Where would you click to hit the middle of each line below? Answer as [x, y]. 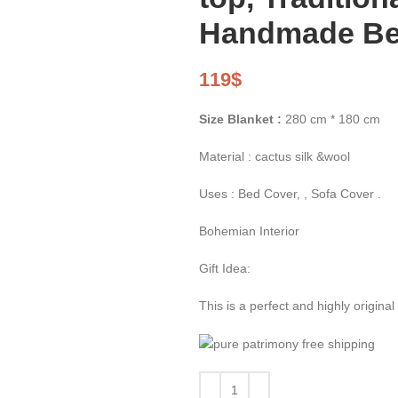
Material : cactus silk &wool [275, 156]
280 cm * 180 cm [333, 119]
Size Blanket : [242, 119]
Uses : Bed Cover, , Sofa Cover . [290, 193]
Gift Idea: [225, 268]
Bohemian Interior [249, 231]
